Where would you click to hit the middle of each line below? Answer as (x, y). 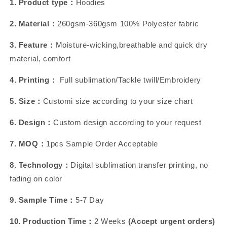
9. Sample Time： (43, 200)
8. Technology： (40, 165)
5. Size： (26, 101)
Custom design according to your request (127, 122)
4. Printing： (34, 80)
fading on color (36, 179)
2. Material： (34, 24)
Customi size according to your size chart (118, 101)
